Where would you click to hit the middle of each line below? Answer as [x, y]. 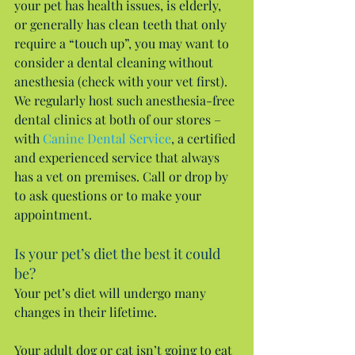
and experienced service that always [118, 157]
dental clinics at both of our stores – [119, 119]
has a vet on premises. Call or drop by [123, 176]
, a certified [205, 138]
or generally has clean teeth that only [122, 24]
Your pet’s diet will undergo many [112, 292]
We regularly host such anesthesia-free [126, 100]
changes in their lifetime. [86, 311]
